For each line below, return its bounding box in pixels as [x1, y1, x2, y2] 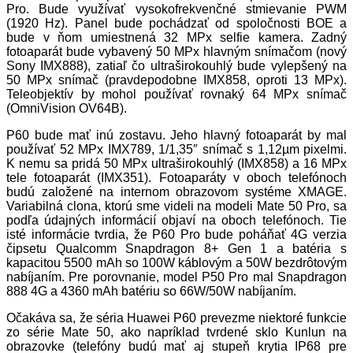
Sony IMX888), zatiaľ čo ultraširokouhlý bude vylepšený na [6, 58, 347, 72]
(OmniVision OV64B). [6, 101, 127, 115]
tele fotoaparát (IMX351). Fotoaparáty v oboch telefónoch [6, 170, 347, 184]
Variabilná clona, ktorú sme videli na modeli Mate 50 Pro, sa [6, 199, 347, 213]
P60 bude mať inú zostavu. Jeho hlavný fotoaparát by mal [6, 128, 347, 142]
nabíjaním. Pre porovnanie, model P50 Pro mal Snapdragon [6, 269, 347, 284]
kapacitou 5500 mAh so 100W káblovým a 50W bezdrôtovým [6, 255, 347, 269]
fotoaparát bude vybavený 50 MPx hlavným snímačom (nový [6, 44, 347, 58]
